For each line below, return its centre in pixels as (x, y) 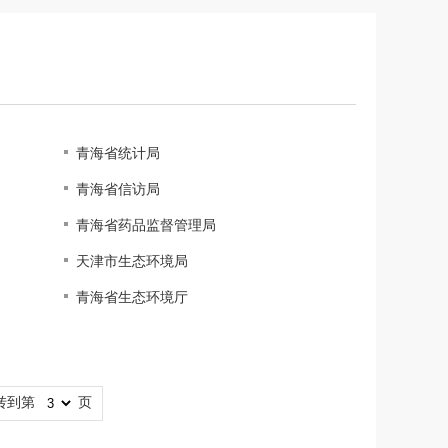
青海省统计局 (118, 153)
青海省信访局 (118, 189)
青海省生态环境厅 (132, 297)
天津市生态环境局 (132, 261)
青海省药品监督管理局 (146, 225)
